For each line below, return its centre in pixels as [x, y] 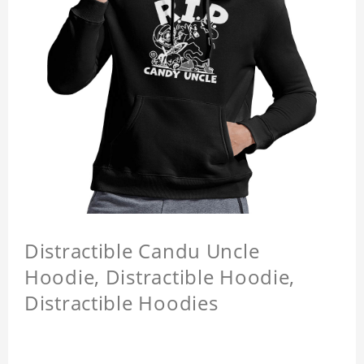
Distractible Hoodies [121, 303]
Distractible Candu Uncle [142, 251]
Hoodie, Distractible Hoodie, [160, 277]
